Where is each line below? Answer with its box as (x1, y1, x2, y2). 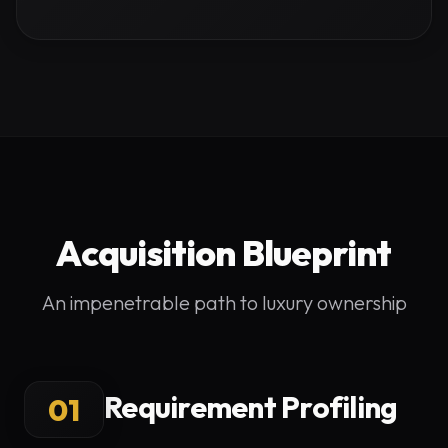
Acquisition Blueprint (56, 230, 392, 275)
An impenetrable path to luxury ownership (41, 290, 407, 315)
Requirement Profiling (104, 388, 398, 426)
